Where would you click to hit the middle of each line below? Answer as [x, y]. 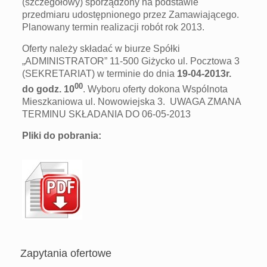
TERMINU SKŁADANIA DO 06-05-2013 [107, 114]
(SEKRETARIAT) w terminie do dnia [100, 74]
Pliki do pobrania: [62, 136]
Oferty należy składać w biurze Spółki [101, 49]
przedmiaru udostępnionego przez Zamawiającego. [131, 15]
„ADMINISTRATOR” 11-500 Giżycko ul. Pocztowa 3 [131, 61]
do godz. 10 [49, 89]
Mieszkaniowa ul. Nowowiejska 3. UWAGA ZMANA [132, 102]
